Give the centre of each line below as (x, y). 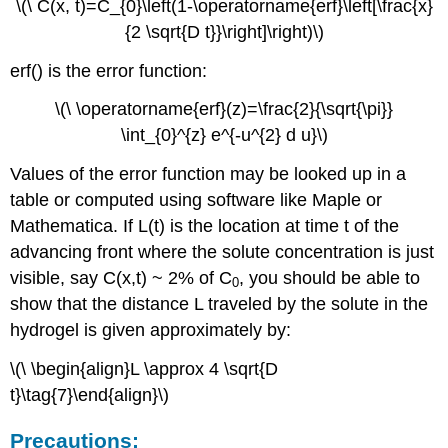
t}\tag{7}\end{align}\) (90, 394)
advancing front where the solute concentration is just (222, 252)
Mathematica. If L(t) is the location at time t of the (205, 226)
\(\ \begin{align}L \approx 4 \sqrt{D (144, 368)
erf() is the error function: (109, 70)
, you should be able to (330, 278)
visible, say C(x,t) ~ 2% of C (121, 278)
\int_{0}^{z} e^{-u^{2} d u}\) (224, 135)
